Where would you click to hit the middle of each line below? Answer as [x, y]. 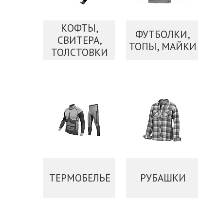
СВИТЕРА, [80, 40]
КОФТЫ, [80, 28]
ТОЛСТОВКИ [80, 52]
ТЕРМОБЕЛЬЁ [80, 178]
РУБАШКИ [163, 178]
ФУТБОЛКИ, [163, 34]
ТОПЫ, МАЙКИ [163, 46]
